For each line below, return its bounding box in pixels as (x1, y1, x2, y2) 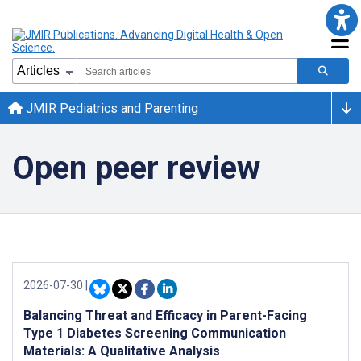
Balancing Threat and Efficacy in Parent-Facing (23, 308, 307, 323)
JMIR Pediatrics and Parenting (23, 100, 198, 116)
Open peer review (12, 149, 260, 187)
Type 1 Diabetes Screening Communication (23, 326, 286, 341)
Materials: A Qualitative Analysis (23, 343, 220, 359)
